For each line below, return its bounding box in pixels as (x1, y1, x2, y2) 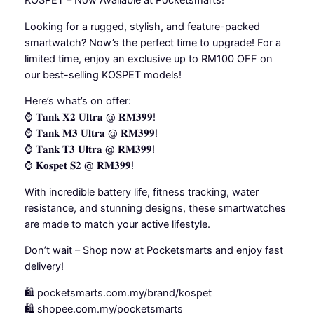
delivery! (24, 260, 64, 273)
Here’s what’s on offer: (24, 95, 131, 108)
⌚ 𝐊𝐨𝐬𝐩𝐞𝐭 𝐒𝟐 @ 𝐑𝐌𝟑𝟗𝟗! (24, 159, 134, 172)
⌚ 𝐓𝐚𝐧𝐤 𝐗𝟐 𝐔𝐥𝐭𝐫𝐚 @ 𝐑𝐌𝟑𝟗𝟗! (24, 111, 156, 124)
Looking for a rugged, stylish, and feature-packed (24, 20, 260, 33)
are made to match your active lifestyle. (24, 217, 210, 231)
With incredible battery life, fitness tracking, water (24, 185, 259, 198)
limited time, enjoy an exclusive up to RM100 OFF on (24, 52, 273, 65)
